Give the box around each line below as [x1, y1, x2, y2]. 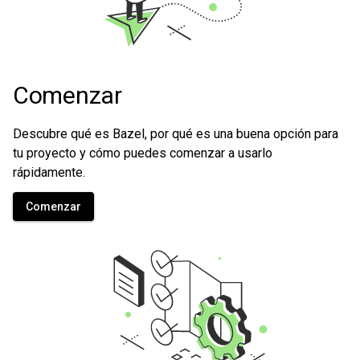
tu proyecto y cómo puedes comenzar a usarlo [13, 145, 272, 161]
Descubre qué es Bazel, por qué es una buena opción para [13, 126, 338, 141]
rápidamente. [13, 165, 85, 180]
